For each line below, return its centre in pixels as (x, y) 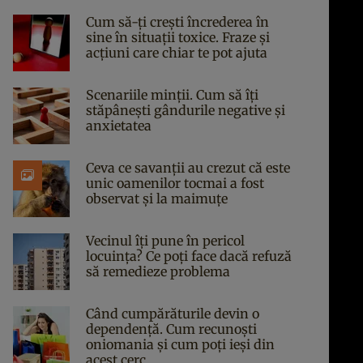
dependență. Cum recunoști (171, 329)
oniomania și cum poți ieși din (180, 344)
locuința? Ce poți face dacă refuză (189, 256)
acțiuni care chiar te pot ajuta (177, 53)
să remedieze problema (158, 271)
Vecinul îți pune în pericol (165, 241)
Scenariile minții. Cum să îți (172, 95)
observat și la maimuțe (157, 199)
